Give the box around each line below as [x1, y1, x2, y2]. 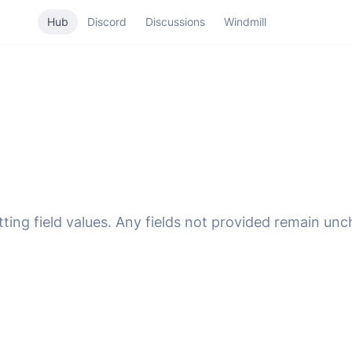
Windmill [223, 15, 266, 28]
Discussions [145, 15, 205, 28]
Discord [86, 15, 126, 28]
